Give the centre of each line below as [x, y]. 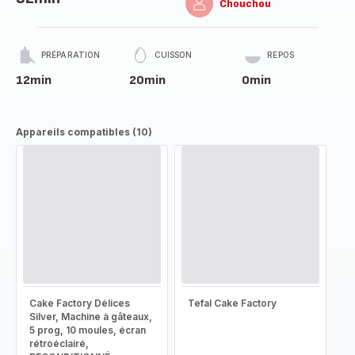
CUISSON [173, 55]
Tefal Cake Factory [232, 303]
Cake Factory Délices [80, 303]
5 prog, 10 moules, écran [88, 330]
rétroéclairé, [59, 344]
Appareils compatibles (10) [84, 132]
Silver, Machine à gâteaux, [91, 317]
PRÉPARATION [71, 55]
